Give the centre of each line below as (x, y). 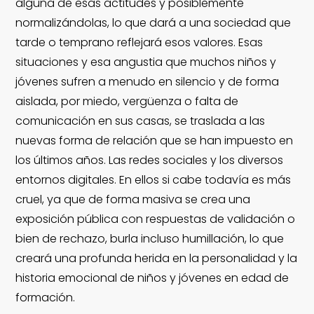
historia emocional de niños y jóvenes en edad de (152, 278)
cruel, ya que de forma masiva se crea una (133, 200)
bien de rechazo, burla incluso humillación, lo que (150, 239)
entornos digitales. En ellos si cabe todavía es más (153, 180)
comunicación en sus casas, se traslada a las (141, 121)
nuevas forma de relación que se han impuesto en (155, 141)
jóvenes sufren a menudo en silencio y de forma (148, 82)
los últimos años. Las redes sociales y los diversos (150, 161)
